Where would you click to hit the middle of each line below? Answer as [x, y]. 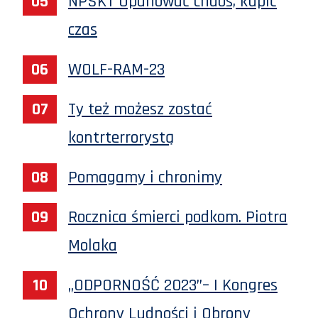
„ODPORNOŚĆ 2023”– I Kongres [173, 286]
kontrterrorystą [121, 138]
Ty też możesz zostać [140, 110]
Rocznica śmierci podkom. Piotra [178, 218]
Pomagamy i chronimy [145, 178]
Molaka [93, 246]
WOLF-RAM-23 [116, 70]
